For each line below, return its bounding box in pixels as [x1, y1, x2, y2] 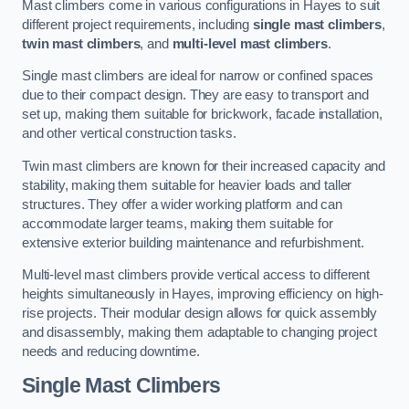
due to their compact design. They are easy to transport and [22, 88, 369, 103]
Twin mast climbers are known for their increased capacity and [22, 158, 386, 173]
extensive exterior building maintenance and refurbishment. [22, 235, 364, 250]
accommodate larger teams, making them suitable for [22, 215, 333, 231]
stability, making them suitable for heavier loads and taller [22, 177, 352, 193]
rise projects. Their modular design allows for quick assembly [22, 306, 378, 321]
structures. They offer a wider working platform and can [22, 196, 343, 212]
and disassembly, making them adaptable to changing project [22, 325, 377, 341]
